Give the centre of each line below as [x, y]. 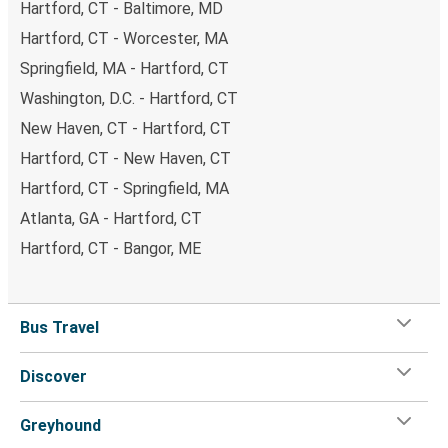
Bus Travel [59, 328]
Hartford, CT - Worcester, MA [124, 39]
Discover [53, 377]
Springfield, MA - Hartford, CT [124, 69]
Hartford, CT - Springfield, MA [124, 189]
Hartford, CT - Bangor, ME [110, 249]
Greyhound [60, 426]
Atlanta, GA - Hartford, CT [111, 219]
